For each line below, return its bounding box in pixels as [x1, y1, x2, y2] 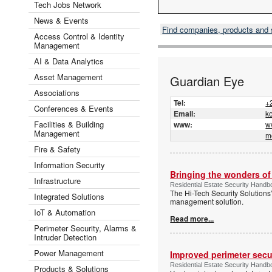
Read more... [170, 212, 214, 224]
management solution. [170, 195, 244, 206]
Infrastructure [34, 174, 81, 186]
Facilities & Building [34, 118, 104, 130]
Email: [174, 107, 196, 119]
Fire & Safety [34, 143, 81, 155]
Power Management [34, 246, 104, 259]
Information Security [34, 158, 105, 171]
